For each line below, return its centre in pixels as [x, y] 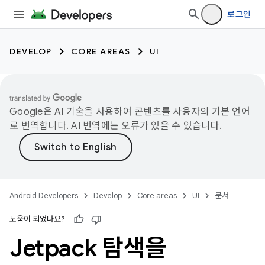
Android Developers [44, 195]
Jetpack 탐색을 [88, 248]
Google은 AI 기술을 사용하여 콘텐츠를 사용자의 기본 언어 [130, 112]
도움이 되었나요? [37, 219]
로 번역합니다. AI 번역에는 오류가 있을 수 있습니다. [116, 126]
